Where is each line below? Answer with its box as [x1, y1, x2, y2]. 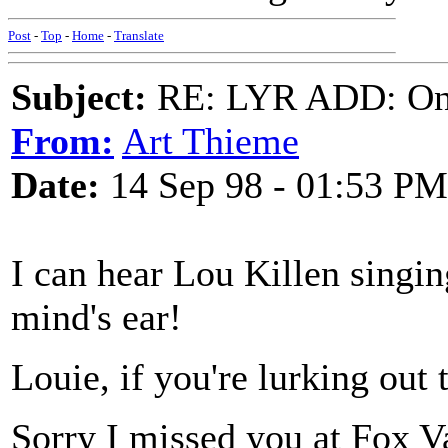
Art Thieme [122, 120, 299, 162]
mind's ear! [11, 296, 182, 338]
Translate [114, 28, 164, 43]
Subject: [11, 76, 147, 118]
